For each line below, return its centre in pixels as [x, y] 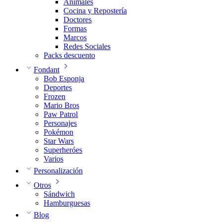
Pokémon [58, 132]
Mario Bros [61, 105]
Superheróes [63, 150]
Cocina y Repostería [95, 11]
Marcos [75, 37]
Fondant [47, 70]
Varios [54, 159]
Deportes [58, 87]
